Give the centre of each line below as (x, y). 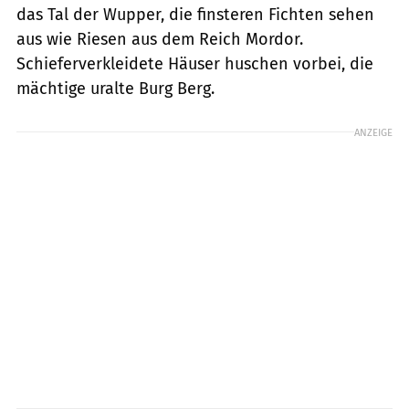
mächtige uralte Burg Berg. (115, 88)
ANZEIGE (373, 132)
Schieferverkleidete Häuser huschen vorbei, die (195, 63)
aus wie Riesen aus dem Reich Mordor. (160, 39)
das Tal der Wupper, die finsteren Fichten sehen (195, 14)
